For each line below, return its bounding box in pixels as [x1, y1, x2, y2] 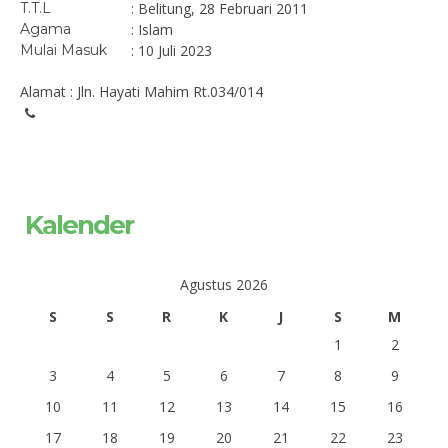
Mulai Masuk [20, 41, 107, 59]
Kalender [25, 209, 133, 241]
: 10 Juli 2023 [131, 41, 212, 60]
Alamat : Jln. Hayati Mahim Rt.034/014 [20, 82, 263, 101]
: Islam [131, 20, 173, 39]
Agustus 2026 [180, 275, 268, 294]
